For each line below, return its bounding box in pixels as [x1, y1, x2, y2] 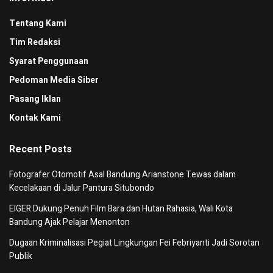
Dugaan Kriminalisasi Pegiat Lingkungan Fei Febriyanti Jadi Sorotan [9, 236, 260, 249]
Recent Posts [9, 141, 72, 157]
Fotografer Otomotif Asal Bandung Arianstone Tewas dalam [9, 168, 236, 181]
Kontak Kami [9, 111, 61, 124]
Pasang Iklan [9, 92, 61, 105]
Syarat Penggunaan [9, 54, 88, 68]
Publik [9, 249, 32, 263]
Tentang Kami [9, 16, 66, 30]
